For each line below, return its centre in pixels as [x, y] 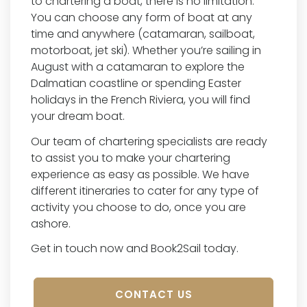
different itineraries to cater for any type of [145, 191]
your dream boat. [78, 116]
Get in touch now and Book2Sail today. [135, 249]
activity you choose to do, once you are [138, 207]
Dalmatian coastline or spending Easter [136, 83]
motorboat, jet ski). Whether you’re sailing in [146, 50]
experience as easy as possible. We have [140, 174]
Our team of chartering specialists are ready [149, 141]
